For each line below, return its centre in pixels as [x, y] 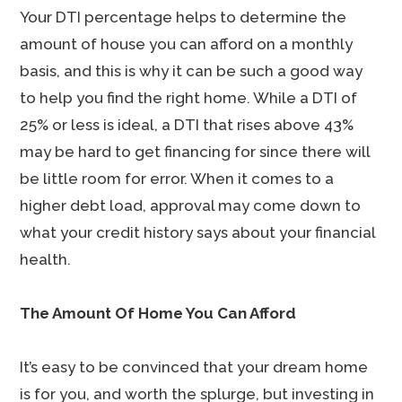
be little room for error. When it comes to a [177, 179]
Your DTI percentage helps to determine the [184, 17]
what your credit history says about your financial [198, 232]
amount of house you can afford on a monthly [187, 44]
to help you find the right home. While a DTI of [189, 98]
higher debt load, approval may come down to [191, 205]
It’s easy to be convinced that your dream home [194, 367]
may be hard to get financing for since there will [195, 152]
